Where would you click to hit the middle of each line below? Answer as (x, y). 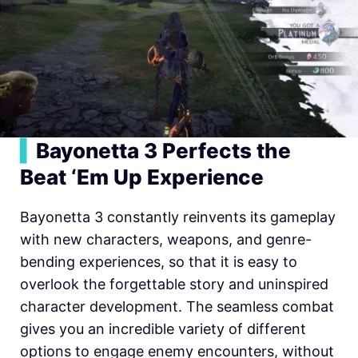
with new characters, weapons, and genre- (166, 239)
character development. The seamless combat (177, 306)
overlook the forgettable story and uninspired (174, 284)
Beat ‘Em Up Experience (142, 177)
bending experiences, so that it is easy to (159, 261)
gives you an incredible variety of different (163, 328)
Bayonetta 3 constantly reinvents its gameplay (178, 217)
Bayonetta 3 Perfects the (163, 150)
